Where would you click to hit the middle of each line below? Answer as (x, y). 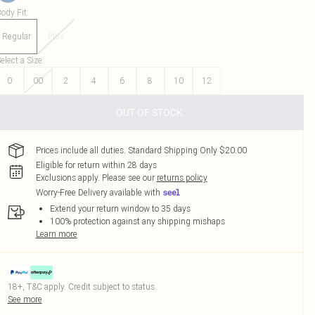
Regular (16, 36)
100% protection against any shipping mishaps (137, 221)
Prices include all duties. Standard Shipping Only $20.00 (141, 150)
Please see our (128, 178)
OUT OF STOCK (150, 112)
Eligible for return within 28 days (96, 165)
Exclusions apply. (67, 178)
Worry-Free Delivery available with (98, 193)
